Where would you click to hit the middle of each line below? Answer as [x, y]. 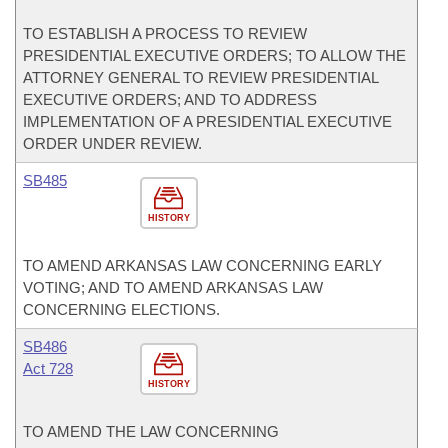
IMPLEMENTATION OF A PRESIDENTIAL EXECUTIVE [207, 121]
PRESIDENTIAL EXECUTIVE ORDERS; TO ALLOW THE [214, 55]
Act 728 [48, 368]
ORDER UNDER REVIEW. [112, 143]
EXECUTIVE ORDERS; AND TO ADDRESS [170, 99]
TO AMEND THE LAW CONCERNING [151, 431]
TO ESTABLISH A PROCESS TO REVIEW [165, 33]
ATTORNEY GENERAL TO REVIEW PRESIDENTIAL [200, 77]
